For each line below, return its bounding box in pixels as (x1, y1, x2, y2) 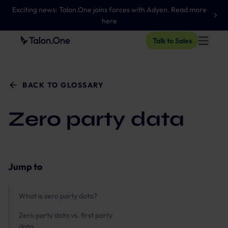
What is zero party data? (19, 191, 97, 201)
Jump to (8, 161, 42, 173)
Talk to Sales (152, 36, 192, 45)
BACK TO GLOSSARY (22, 80, 104, 90)
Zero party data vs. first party (19, 211, 112, 220)
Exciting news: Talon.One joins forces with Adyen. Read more (12, 5, 207, 14)
